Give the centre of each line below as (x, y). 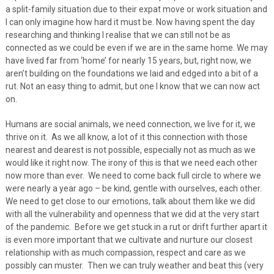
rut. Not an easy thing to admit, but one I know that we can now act (132, 86)
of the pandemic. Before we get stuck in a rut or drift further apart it (136, 227)
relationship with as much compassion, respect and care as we (125, 252)
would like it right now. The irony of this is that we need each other (131, 162)
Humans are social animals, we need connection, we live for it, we (130, 124)
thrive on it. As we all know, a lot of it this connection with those (126, 137)
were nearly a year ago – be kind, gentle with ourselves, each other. (133, 188)
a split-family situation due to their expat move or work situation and (136, 9)
